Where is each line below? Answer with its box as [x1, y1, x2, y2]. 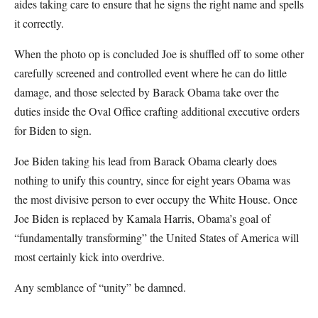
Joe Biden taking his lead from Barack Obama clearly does [14, 153, 277, 168]
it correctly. [14, 16, 64, 31]
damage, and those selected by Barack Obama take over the [14, 84, 279, 99]
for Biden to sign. [14, 123, 95, 138]
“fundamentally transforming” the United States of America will [14, 230, 299, 245]
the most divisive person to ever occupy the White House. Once [14, 192, 297, 207]
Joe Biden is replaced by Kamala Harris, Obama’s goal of [14, 211, 270, 226]
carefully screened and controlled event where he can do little [14, 65, 287, 80]
